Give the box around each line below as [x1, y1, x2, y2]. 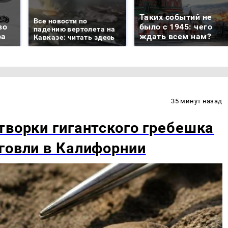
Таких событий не [139, 12, 212, 22]
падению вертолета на [34, 25, 116, 34]
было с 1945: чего [139, 22, 213, 32]
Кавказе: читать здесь [34, 33, 115, 42]
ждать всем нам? [139, 32, 212, 42]
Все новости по [34, 17, 88, 25]
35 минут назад [171, 97, 222, 105]
